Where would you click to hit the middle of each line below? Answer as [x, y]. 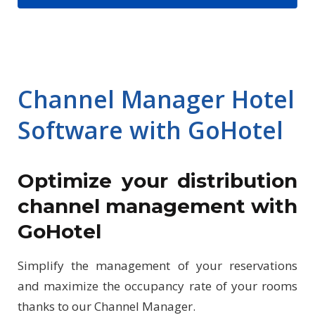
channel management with [157, 206]
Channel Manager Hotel [156, 99]
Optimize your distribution [157, 181]
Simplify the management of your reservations [157, 266]
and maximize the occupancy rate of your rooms [157, 286]
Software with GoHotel [150, 130]
